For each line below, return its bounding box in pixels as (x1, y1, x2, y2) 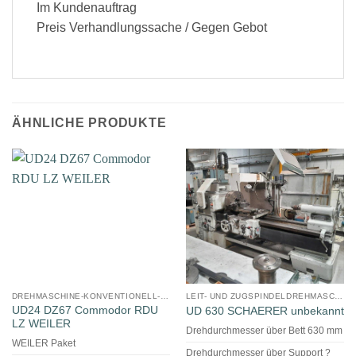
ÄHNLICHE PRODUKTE (12, 116, 167, 130)
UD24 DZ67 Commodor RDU (11, 304, 158, 316)
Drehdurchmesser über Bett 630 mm (185, 324, 342, 336)
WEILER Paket (11, 338, 75, 350)
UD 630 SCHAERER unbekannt (185, 304, 344, 317)
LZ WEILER (11, 317, 71, 330)
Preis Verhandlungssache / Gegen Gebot (37, 21, 267, 35)
